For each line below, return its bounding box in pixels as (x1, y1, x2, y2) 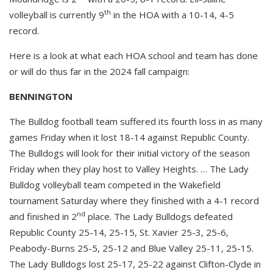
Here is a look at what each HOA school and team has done (9, 49, 258, 62)
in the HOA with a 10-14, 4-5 (111, 8, 234, 21)
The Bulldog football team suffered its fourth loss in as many (9, 115, 263, 127)
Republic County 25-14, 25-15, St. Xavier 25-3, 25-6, (9, 225, 229, 238)
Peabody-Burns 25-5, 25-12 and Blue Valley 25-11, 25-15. (9, 241, 253, 254)
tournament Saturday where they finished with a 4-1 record (9, 194, 259, 207)
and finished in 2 (9, 210, 77, 222)
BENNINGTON (9, 90, 73, 102)
